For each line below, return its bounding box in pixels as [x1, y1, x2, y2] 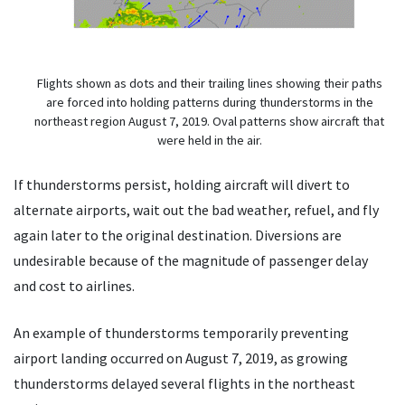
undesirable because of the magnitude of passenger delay [14, 251, 368, 270]
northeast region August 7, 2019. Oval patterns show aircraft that [34, 113, 384, 130]
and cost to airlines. [14, 277, 135, 296]
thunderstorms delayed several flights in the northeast [14, 374, 355, 393]
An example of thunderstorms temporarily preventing [14, 324, 349, 343]
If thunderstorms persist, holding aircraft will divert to [14, 175, 350, 194]
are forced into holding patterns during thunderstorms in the [45, 94, 373, 111]
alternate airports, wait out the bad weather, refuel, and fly [14, 201, 379, 220]
